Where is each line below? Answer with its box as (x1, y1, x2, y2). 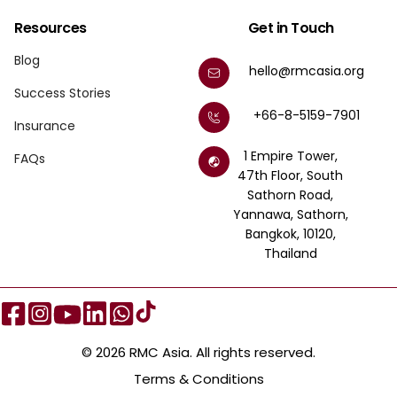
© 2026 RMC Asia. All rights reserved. (82, 342, 315, 362)
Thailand (263, 244, 317, 262)
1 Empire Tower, (243, 146, 338, 165)
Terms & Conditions (133, 369, 264, 388)
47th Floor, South (237, 166, 343, 184)
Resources (14, 17, 87, 38)
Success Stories (14, 83, 111, 102)
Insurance (14, 116, 75, 135)
